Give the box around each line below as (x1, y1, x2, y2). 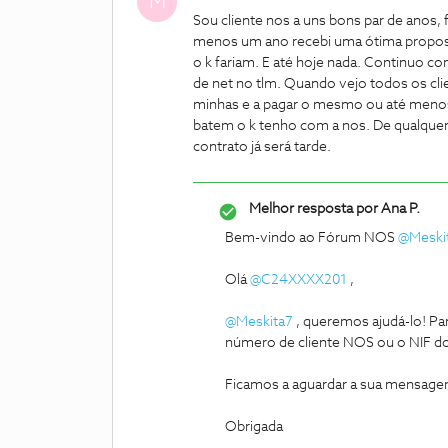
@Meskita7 (225, 315, 293, 329)
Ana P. (378, 202, 420, 216)
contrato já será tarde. (193, 140, 331, 154)
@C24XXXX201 (250, 273, 347, 287)
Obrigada (225, 420, 283, 434)
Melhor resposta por (249, 202, 378, 216)
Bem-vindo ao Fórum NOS (225, 231, 398, 245)
